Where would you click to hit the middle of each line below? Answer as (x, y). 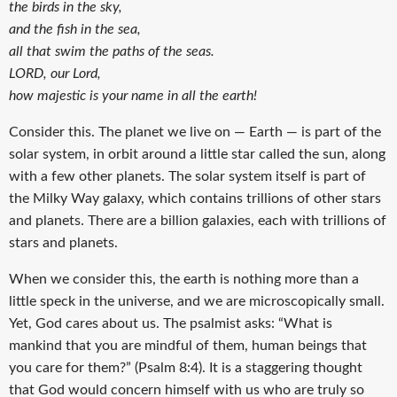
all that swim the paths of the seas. (112, 51)
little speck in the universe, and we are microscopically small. (197, 301)
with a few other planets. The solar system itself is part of (187, 176)
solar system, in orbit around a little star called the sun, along (197, 154)
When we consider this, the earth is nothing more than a (184, 279)
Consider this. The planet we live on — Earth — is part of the (195, 132)
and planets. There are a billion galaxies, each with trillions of (198, 220)
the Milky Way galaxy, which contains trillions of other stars (195, 198)
